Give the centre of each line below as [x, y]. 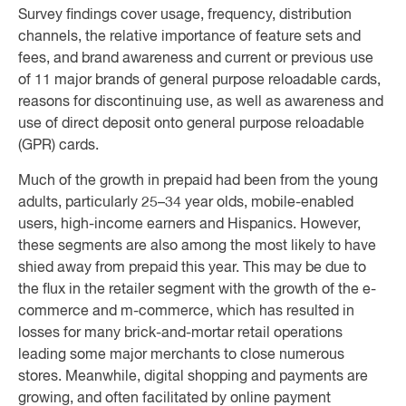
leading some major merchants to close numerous [181, 355]
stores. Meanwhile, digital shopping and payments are [193, 377]
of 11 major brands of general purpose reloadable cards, [199, 81]
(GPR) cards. [58, 146]
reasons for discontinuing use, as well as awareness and [201, 102]
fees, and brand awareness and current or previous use [196, 59]
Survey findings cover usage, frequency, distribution [185, 15]
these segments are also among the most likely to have [197, 246]
